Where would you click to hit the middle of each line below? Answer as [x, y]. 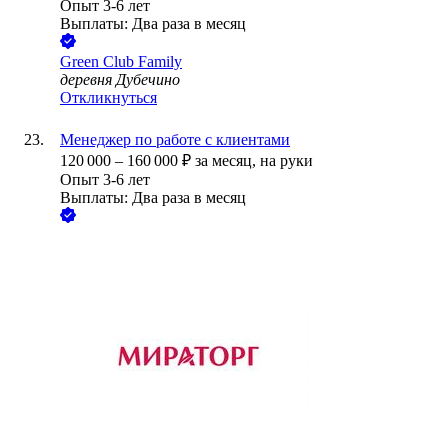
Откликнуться [108, 98]
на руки [286, 161]
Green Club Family [121, 62]
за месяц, [227, 161]
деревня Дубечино [120, 80]
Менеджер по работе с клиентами [175, 140]
